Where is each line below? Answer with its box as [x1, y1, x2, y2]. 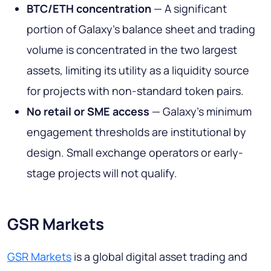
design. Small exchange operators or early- [27, 145, 243, 160]
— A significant [151, 1, 227, 16]
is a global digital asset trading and [71, 249, 247, 264]
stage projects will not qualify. [27, 166, 177, 181]
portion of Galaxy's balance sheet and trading [27, 22, 255, 37]
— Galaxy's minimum [149, 104, 252, 119]
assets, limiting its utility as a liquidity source [27, 63, 249, 78]
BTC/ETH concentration [27, 1, 151, 16]
